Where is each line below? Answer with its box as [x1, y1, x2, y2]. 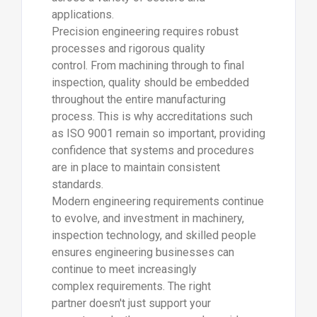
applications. [51, 7, 117, 21]
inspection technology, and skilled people [51, 228, 256, 242]
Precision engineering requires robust [51, 24, 238, 38]
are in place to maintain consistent [51, 160, 220, 174]
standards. [51, 177, 106, 191]
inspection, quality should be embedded [51, 75, 249, 89]
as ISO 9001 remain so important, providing [51, 126, 265, 140]
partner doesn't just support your [51, 296, 211, 310]
